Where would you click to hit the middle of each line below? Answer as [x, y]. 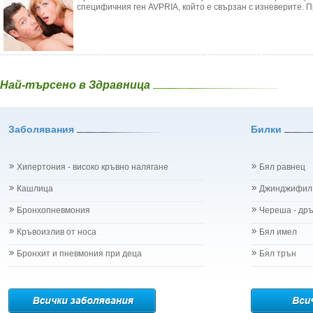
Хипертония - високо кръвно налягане [93, 167]
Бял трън [278, 254]
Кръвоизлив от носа [57, 232]
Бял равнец [282, 167]
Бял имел [278, 232]
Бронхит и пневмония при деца [79, 254]
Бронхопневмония [53, 210]
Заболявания [43, 129]
